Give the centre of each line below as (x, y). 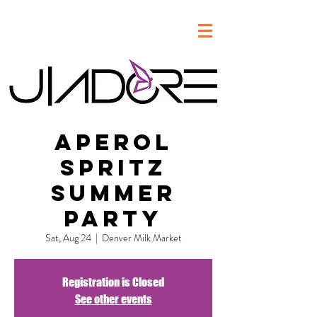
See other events (113, 299)
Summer (113, 193)
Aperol (113, 142)
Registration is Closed (113, 282)
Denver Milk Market (142, 238)
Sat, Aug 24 (68, 238)
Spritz (113, 168)
